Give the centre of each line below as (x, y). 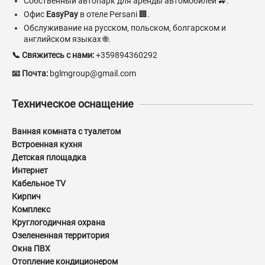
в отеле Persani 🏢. (114, 14)
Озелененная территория (61, 236)
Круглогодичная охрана (59, 223)
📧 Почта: (30, 74)
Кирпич (26, 197)
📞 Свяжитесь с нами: (53, 55)
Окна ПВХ (31, 249)
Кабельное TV (39, 184)
